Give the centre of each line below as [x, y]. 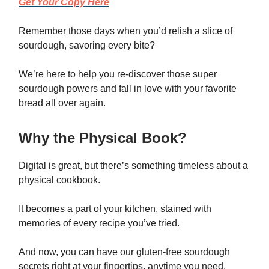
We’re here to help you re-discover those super [118, 74]
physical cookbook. [59, 180]
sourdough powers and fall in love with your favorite [128, 89]
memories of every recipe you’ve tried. [99, 223]
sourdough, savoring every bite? [87, 46]
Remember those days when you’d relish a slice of [125, 31]
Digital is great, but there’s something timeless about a [133, 166]
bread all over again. [62, 103]
